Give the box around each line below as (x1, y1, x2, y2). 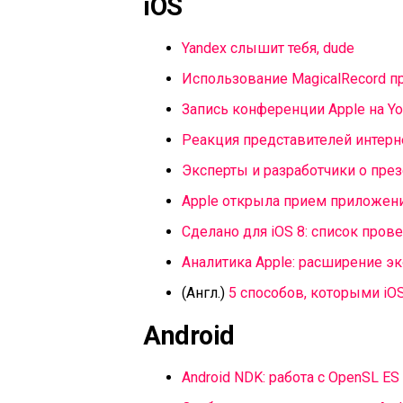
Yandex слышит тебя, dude (182, 40, 354, 57)
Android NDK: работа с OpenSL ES (182, 369, 399, 386)
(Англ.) (182, 284, 228, 301)
